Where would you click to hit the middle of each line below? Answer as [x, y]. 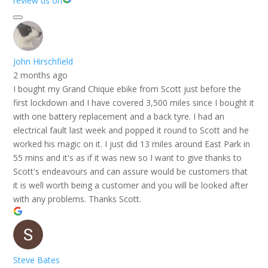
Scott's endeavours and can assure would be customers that [131, 171]
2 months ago [41, 75]
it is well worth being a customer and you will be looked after [131, 185]
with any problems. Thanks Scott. [77, 199]
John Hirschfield [43, 61]
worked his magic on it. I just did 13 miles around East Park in [132, 144]
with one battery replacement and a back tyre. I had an [119, 116]
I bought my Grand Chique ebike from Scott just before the [127, 89]
